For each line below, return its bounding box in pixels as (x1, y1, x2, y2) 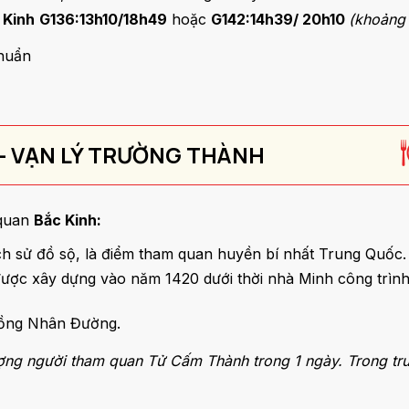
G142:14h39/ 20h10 (211, 10, 349, 28)
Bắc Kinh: (34, 211, 105, 229)
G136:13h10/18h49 (39, 10, 167, 28)
